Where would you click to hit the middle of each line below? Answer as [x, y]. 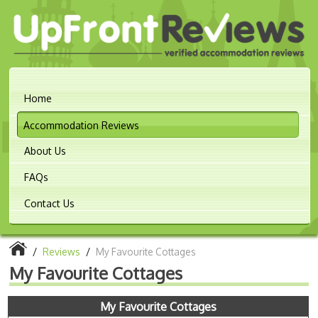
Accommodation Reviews [82, 125]
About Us [45, 150]
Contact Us [50, 203]
